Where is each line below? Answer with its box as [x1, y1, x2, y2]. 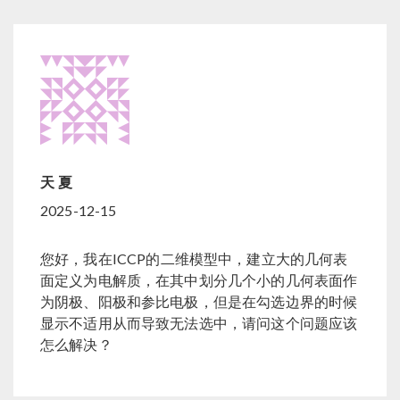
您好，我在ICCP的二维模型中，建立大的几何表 [40, 249, 348, 267]
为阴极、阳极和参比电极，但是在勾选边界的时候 [40, 292, 358, 310]
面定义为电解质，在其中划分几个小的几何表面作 [40, 271, 358, 288]
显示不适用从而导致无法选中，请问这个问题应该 [40, 313, 358, 331]
